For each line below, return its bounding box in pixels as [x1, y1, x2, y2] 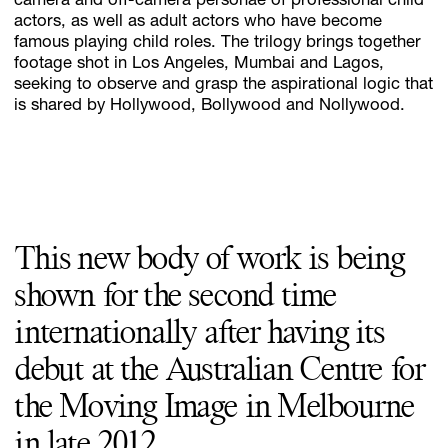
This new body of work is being [14, 244, 405, 276]
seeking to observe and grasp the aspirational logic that [14, 77, 434, 95]
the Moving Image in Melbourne [14, 392, 415, 424]
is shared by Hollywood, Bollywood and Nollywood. [14, 98, 406, 116]
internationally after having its [14, 318, 384, 350]
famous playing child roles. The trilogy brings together [14, 35, 422, 53]
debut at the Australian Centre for [14, 355, 425, 387]
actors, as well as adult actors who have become [14, 14, 383, 32]
